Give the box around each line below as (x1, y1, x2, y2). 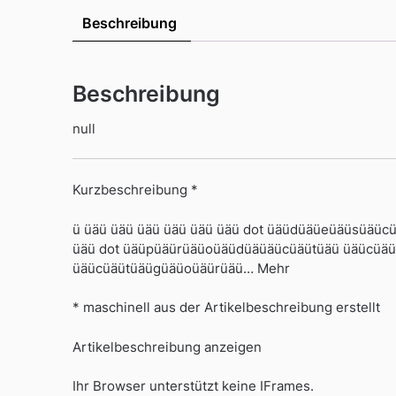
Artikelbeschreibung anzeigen (72, 338, 262, 355)
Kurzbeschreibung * (72, 181, 198, 199)
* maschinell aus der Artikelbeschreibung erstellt (72, 299, 380, 316)
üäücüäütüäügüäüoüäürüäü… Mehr (72, 259, 290, 277)
